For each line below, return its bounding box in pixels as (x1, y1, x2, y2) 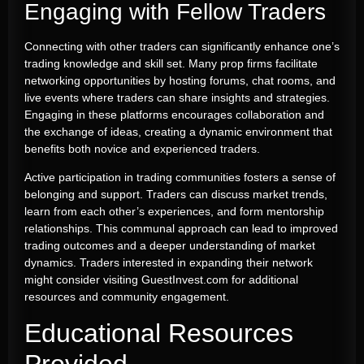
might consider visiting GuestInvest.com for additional (24, 273, 298, 287)
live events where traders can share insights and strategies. (24, 90, 330, 104)
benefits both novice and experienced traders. (24, 141, 260, 155)
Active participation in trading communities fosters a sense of (24, 171, 336, 184)
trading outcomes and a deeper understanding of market (24, 239, 315, 253)
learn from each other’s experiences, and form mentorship (24, 205, 324, 219)
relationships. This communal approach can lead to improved (24, 222, 338, 236)
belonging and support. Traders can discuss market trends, (24, 188, 327, 201)
